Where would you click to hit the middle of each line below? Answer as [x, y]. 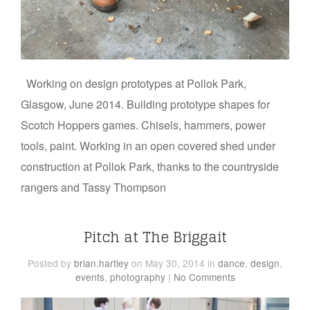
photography [137, 276]
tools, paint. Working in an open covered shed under [148, 145]
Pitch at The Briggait [155, 237]
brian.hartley [101, 263]
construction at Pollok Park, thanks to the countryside [150, 166]
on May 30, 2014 [168, 263]
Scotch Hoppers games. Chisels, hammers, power [143, 125]
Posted [44, 263]
